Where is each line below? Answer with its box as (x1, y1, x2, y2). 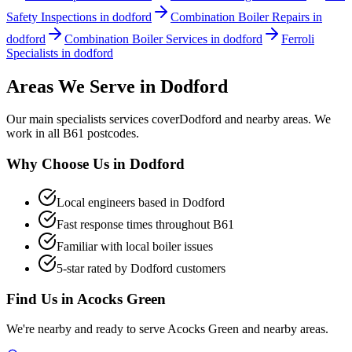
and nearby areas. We (222, 112, 331, 126)
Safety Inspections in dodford (6, 9, 152, 24)
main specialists (29, 112, 106, 126)
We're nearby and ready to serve (6, 322, 167, 336)
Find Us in (6, 290, 77, 307)
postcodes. (84, 126, 139, 141)
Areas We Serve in (6, 75, 160, 97)
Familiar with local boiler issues (57, 239, 213, 253)
